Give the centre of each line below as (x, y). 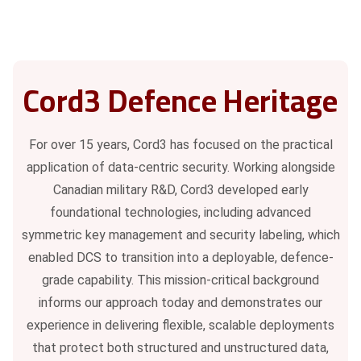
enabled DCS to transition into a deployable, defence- (180, 257)
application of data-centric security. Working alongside (180, 167)
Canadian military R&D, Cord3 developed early (180, 189)
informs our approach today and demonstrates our (180, 302)
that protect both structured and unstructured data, (180, 347)
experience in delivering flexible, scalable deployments (180, 325)
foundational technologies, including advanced (180, 212)
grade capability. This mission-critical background (180, 280)
